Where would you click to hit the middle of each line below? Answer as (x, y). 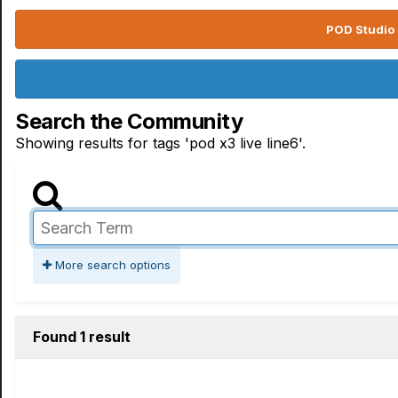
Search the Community (129, 121)
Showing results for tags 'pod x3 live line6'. (160, 143)
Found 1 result (82, 337)
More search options (111, 265)
